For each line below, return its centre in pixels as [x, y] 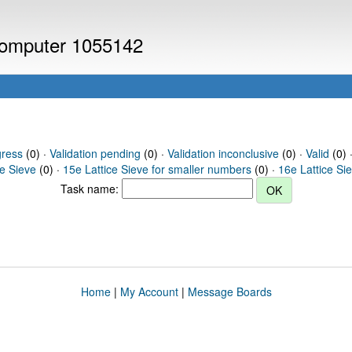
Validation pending [95, 153]
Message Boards [229, 291]
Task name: [91, 188]
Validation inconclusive [223, 153]
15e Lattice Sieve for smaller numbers [157, 169]
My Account [149, 291]
